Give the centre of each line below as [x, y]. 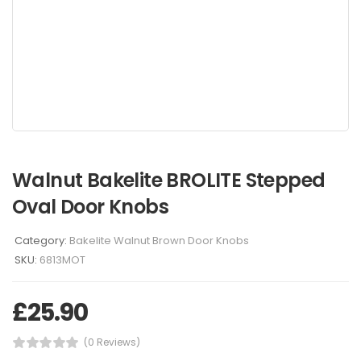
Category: [42, 241]
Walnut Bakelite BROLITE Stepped [169, 180]
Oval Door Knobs [90, 207]
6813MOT [62, 260]
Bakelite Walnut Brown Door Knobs [159, 241]
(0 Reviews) [112, 342]
